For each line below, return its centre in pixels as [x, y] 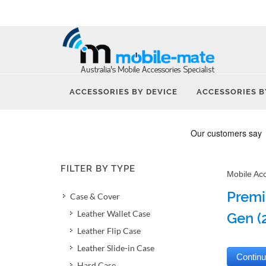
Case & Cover [95, 196]
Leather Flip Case [109, 231]
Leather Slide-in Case [116, 248]
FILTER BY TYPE [98, 169]
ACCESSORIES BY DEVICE [123, 92]
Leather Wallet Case [114, 213]
